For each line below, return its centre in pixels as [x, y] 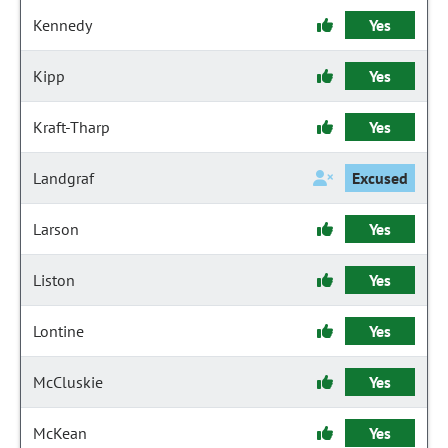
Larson [56, 229]
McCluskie [68, 382]
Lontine [58, 331]
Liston [54, 280]
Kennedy [62, 25]
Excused [380, 178]
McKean [60, 433]
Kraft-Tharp [71, 127]
